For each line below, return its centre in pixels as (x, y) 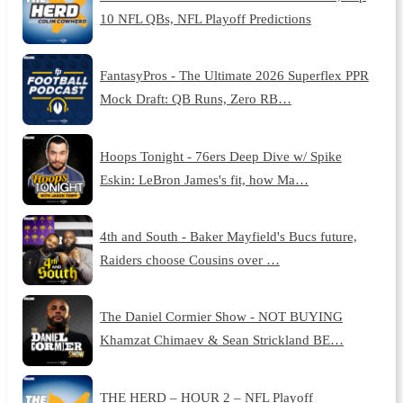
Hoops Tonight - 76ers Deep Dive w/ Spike (220, 156)
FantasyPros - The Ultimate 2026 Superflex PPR (234, 76)
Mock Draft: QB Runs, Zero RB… (195, 99)
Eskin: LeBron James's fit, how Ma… (204, 179)
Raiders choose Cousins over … (189, 260)
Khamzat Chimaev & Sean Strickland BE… (221, 340)
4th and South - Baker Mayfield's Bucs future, (228, 237)
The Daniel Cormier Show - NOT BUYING (221, 317)
